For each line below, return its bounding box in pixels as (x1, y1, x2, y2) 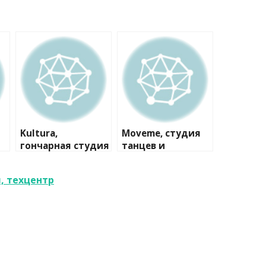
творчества (122, 152, 178, 164)
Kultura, (20, 127, 58, 140)
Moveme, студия (122, 127, 201, 140)
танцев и (122, 140, 165, 152)
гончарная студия (20, 140, 109, 152)
